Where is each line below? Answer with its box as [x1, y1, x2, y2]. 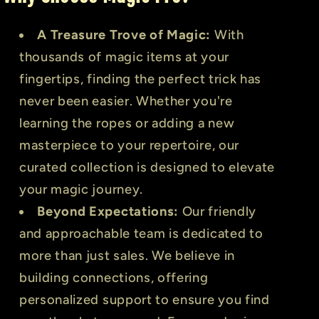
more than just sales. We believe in [19, 247, 235, 263]
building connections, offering [19, 269, 209, 286]
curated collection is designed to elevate [19, 159, 276, 175]
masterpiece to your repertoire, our [19, 137, 239, 153]
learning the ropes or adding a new [19, 115, 235, 131]
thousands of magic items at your [19, 48, 229, 65]
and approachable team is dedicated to [19, 225, 263, 241]
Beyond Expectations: [37, 203, 179, 219]
